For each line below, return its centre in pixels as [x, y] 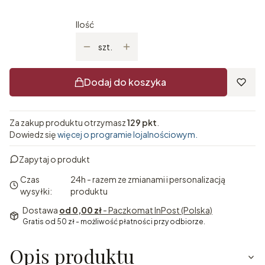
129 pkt [142, 123]
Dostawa [41, 210]
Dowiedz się [33, 135]
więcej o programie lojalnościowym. [127, 135]
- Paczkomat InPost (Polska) [158, 210]
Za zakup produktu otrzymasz [68, 123]
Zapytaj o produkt [54, 159]
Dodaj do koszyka [125, 82]
